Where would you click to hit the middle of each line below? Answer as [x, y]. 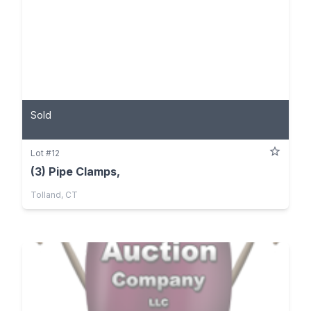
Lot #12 [45, 153]
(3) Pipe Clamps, [75, 172]
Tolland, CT [54, 195]
